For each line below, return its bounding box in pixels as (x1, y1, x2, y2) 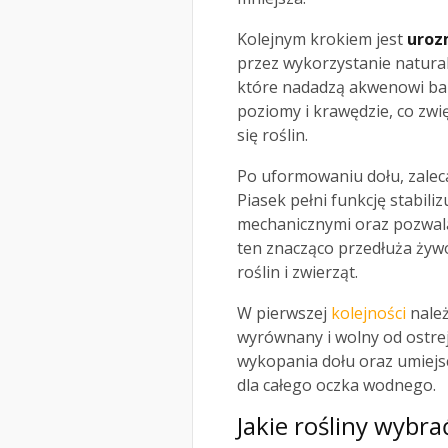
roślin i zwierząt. (237, 261, 358, 284)
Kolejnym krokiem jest (237, 28, 407, 51)
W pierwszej (237, 302, 331, 325)
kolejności (331, 302, 406, 325)
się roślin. (237, 124, 308, 147)
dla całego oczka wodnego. (237, 374, 436, 397)
